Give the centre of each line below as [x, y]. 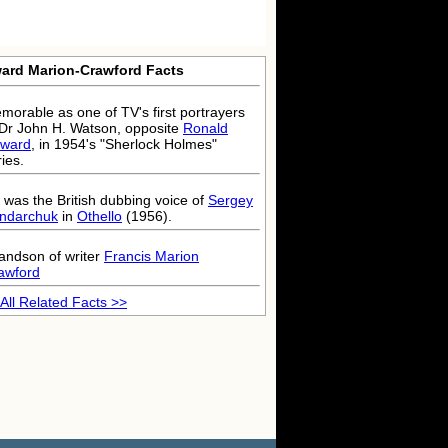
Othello [99, 216]
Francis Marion [151, 256]
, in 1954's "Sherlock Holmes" [124, 144]
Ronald [205, 128]
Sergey [230, 200]
